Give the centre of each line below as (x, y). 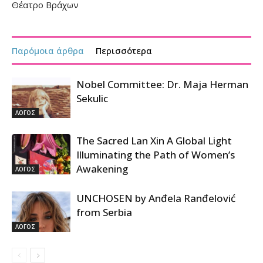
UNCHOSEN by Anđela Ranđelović (156, 198)
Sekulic (92, 98)
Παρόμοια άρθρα (48, 50)
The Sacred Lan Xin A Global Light (154, 140)
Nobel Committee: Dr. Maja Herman (162, 84)
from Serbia (104, 212)
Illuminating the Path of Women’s (156, 154)
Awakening (102, 168)
